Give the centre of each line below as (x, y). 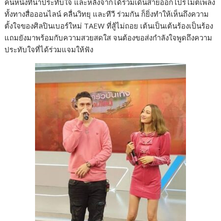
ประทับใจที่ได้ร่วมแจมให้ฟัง (49, 49)
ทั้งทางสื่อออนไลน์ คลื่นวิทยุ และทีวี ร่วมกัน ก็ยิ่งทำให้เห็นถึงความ (107, 14)
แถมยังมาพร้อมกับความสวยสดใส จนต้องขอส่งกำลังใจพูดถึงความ (109, 37)
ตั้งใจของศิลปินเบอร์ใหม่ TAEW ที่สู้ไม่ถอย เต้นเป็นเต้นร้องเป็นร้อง (109, 25)
